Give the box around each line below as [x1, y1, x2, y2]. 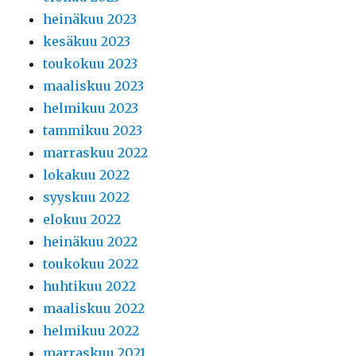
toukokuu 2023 [43, 55, 138, 72]
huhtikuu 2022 [43, 277, 137, 294]
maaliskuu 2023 [43, 77, 145, 94]
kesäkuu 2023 [43, 33, 131, 49]
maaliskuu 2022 [43, 300, 145, 316]
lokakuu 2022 [43, 166, 130, 183]
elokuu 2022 [43, 211, 122, 227]
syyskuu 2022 [43, 188, 130, 205]
